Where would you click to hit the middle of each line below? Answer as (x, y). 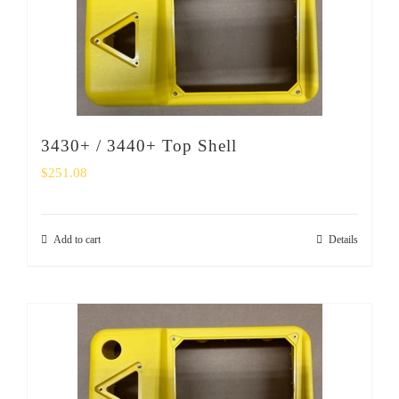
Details (343, 240)
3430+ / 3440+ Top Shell (139, 146)
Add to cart (77, 240)
